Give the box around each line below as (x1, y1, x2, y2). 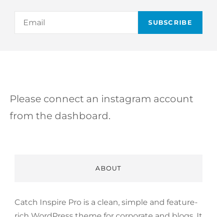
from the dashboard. (10, 109, 110, 122)
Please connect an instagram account (10, 93, 193, 105)
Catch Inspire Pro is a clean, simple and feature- (15, 197, 198, 207)
